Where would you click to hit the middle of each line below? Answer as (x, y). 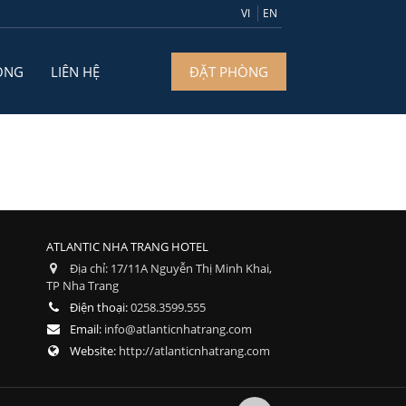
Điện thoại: (100, 307)
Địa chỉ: (90, 268)
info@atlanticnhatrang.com (178, 329)
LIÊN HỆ (75, 71)
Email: (87, 329)
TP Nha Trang (82, 285)
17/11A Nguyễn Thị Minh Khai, (191, 268)
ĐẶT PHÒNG (229, 71)
